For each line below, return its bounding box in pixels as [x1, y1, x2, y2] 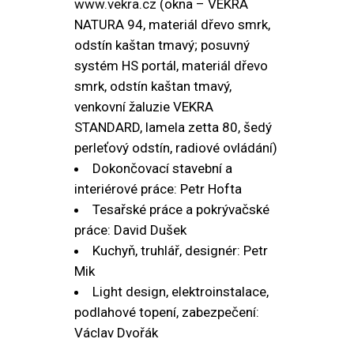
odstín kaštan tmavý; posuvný [74, 37, 250, 53]
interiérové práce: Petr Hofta [74, 181, 242, 197]
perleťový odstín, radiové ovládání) [74, 140, 277, 156]
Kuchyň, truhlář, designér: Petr [92, 243, 268, 258]
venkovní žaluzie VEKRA [74, 99, 213, 115]
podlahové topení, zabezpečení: [74, 304, 259, 320]
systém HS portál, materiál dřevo [74, 58, 268, 73]
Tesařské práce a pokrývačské [92, 201, 269, 217]
